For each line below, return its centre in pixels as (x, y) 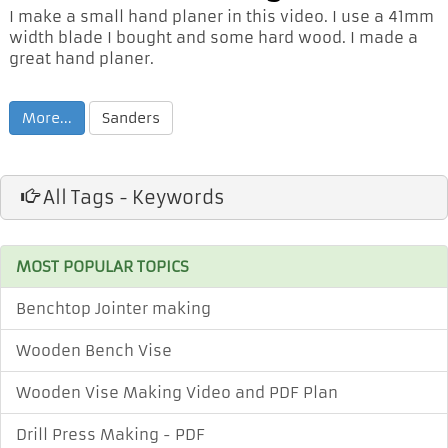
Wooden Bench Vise (94, 350)
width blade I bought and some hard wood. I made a (213, 37)
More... (47, 117)
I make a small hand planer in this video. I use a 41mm (221, 16)
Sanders (131, 117)
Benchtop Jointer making (113, 308)
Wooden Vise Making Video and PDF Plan (177, 392)
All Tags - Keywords (132, 197)
